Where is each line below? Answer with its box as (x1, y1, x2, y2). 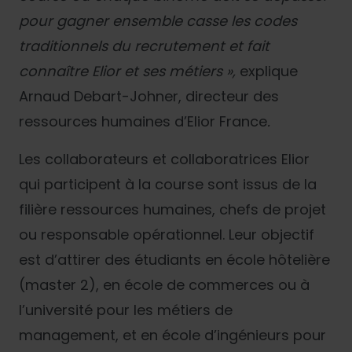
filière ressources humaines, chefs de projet (19, 199, 326, 219)
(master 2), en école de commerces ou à (19, 274, 310, 295)
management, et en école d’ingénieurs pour (19, 324, 326, 345)
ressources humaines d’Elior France (19, 111, 267, 131)
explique (240, 60, 298, 81)
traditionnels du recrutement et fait (19, 35, 269, 56)
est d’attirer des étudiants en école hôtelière (19, 249, 330, 269)
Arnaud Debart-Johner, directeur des (19, 86, 279, 106)
